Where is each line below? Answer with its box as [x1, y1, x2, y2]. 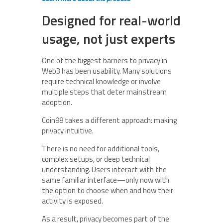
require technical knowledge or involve [42, 75, 161, 87]
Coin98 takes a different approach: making [42, 114, 177, 126]
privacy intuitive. [42, 124, 94, 136]
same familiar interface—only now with [42, 174, 169, 186]
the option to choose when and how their [42, 184, 173, 196]
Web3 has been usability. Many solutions [42, 65, 172, 77]
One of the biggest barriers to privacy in [42, 54, 167, 66]
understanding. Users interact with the [42, 163, 167, 175]
